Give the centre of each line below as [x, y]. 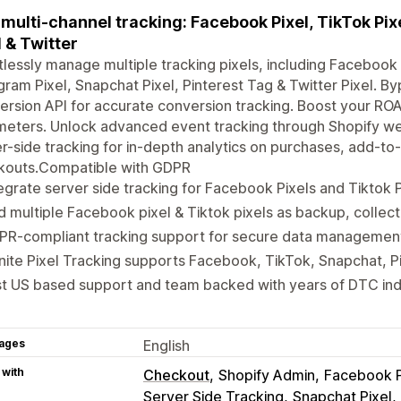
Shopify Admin [267, 375]
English [166, 345]
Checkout [176, 375]
